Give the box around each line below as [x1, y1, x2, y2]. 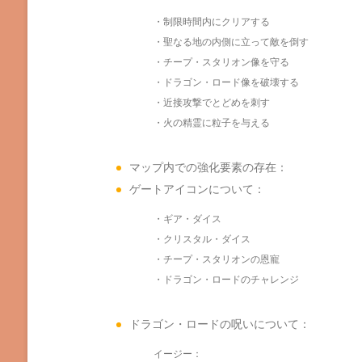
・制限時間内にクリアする [154, 15, 270, 27]
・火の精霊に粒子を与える [154, 116, 270, 128]
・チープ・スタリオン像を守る [154, 55, 289, 68]
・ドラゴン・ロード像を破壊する [154, 75, 299, 88]
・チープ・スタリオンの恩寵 [154, 252, 280, 265]
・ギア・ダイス [154, 212, 221, 225]
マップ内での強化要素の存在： [129, 160, 288, 174]
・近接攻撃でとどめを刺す [154, 95, 270, 108]
